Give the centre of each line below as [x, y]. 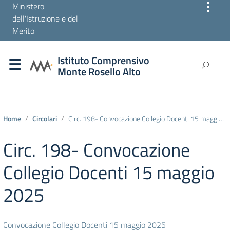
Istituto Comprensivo [103, 60]
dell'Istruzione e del [45, 18]
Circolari [45, 118]
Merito [23, 31]
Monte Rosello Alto [99, 71]
